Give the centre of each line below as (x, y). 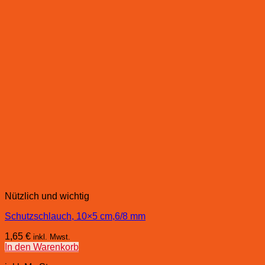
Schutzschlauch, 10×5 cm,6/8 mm (75, 216)
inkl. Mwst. (52, 237)
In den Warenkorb (42, 247)
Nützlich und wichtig (47, 196)
